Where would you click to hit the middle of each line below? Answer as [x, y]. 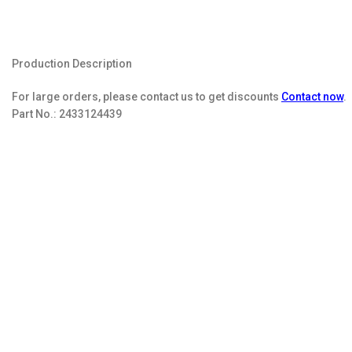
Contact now [312, 97]
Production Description [72, 64]
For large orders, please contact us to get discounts [147, 97]
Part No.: [35, 114]
